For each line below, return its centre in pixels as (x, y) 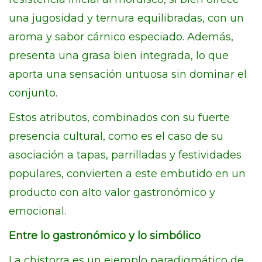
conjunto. (33, 93)
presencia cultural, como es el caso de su (116, 136)
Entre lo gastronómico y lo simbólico (105, 236)
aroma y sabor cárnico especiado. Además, (121, 37)
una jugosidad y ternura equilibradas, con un (126, 18)
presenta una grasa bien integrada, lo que (119, 56)
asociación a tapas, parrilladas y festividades (125, 155)
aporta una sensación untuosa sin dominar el (128, 74)
